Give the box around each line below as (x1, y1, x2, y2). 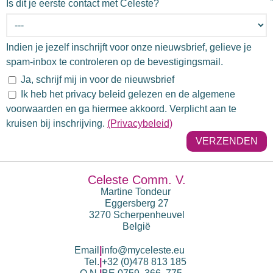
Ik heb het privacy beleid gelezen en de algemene (18, 89, 235, 99)
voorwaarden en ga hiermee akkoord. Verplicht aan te (6, 104, 236, 114)
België (122, 221, 151, 232)
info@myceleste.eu (101, 245, 185, 255)
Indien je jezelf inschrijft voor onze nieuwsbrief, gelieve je (6, 42, 252, 52)
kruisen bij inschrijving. (6, 118, 107, 129)
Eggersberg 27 (104, 198, 169, 208)
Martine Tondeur (100, 186, 173, 197)
